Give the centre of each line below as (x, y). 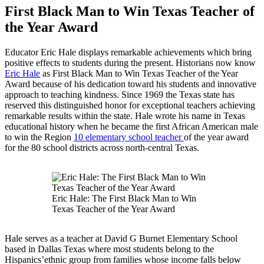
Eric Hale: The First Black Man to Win (124, 198)
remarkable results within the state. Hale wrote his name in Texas (125, 115)
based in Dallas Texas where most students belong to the (109, 249)
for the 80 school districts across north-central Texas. (102, 147)
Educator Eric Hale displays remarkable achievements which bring (128, 52)
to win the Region (39, 137)
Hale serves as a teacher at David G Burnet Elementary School (121, 238)
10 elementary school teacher (129, 137)
